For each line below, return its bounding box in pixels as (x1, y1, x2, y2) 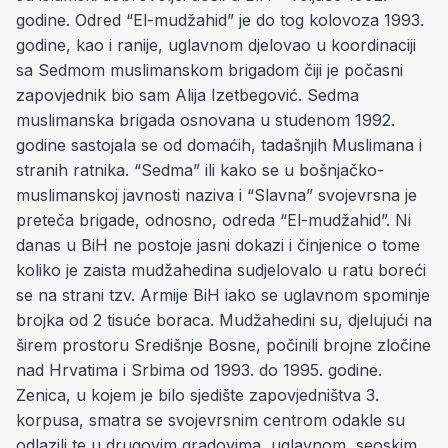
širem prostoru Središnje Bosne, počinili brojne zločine (16, 335, 431, 355)
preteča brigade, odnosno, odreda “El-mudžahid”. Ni (16, 210, 411, 230)
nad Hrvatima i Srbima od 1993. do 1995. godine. (16, 360, 382, 380)
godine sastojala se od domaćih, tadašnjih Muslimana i (16, 135, 422, 155)
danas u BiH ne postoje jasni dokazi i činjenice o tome (16, 235, 420, 255)
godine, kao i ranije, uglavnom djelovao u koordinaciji (16, 35, 416, 55)
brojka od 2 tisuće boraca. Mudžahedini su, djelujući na (16, 310, 432, 330)
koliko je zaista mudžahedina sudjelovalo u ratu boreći (16, 260, 426, 280)
